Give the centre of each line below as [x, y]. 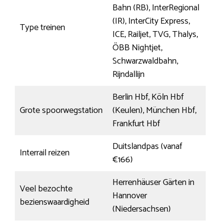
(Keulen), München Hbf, [154, 111]
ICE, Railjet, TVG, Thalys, [155, 35]
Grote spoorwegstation [61, 111]
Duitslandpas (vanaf [147, 147]
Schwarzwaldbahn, [145, 61]
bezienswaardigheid [55, 203]
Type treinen [42, 28]
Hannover [130, 196]
